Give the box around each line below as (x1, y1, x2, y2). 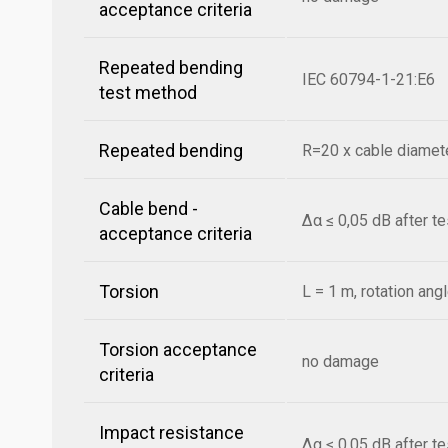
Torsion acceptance (99, 339, 257, 360)
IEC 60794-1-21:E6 (302, 70, 435, 89)
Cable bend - (99, 198, 198, 219)
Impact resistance (99, 422, 244, 443)
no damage (302, 352, 379, 371)
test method (99, 82, 197, 103)
